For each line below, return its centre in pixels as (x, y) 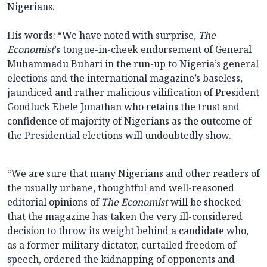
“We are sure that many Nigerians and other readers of (133, 174)
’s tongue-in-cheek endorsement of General (153, 50)
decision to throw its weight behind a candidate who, (128, 231)
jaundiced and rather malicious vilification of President (133, 93)
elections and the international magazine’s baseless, (125, 78)
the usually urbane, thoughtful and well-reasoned (121, 188)
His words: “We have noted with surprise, (103, 35)
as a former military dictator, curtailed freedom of (122, 245)
